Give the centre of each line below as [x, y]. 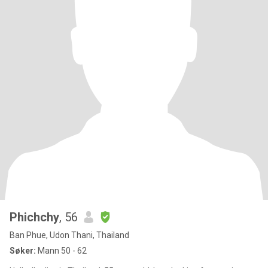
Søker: [23, 251]
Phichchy [34, 217]
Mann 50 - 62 [61, 251]
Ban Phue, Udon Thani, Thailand [69, 235]
